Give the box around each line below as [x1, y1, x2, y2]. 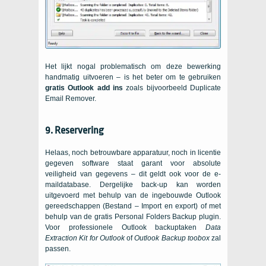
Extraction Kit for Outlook [45, 234, 125, 243]
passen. [45, 245, 71, 254]
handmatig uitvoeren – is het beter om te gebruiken [45, 73, 221, 82]
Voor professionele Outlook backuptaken [45, 223, 205, 232]
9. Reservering [45, 125, 104, 137]
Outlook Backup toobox [134, 234, 210, 243]
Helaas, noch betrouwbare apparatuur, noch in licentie [45, 148, 221, 157]
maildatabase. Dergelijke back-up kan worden [45, 180, 221, 189]
